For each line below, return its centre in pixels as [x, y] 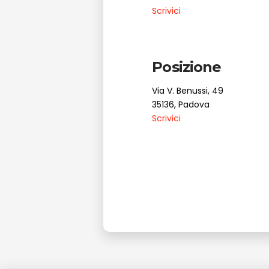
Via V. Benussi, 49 [188, 90]
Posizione [187, 67]
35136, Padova [181, 104]
